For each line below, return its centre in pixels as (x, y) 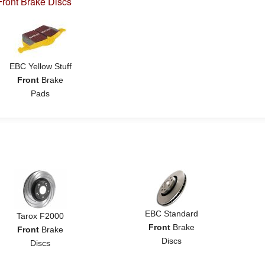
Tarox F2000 (41, 216)
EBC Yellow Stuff (40, 67)
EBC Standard (172, 213)
